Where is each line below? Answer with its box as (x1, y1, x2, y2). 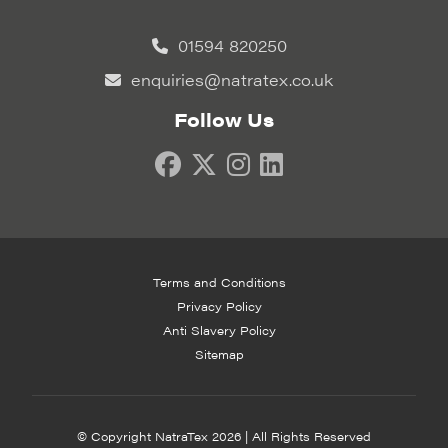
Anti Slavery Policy (162, 321, 276, 339)
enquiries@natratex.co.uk (126, 68, 333, 91)
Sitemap (194, 345, 244, 363)
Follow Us (174, 106, 274, 133)
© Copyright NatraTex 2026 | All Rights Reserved (77, 427, 371, 445)
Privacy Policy (176, 297, 262, 315)
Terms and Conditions (152, 273, 286, 291)
